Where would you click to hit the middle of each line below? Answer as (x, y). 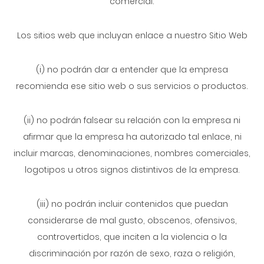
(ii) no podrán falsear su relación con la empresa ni (132, 120)
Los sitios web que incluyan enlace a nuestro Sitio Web (132, 35)
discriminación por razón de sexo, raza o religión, (132, 253)
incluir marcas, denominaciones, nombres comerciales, (132, 153)
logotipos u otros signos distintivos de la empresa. (132, 170)
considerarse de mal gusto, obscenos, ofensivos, (132, 220)
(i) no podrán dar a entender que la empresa (132, 70)
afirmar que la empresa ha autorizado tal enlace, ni (132, 137)
